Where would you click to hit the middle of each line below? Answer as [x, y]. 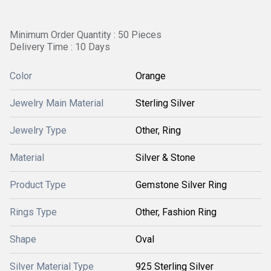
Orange [151, 76]
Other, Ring [158, 130]
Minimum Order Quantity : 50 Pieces [86, 35]
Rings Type [33, 212]
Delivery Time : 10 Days [60, 47]
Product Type [38, 185]
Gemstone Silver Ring [181, 185]
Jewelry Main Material [57, 103]
